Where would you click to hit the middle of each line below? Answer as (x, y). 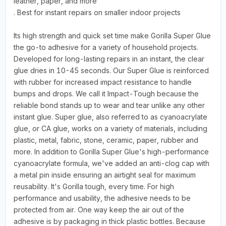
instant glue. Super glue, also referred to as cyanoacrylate (110, 117)
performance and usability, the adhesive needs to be (102, 198)
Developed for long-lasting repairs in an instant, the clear (109, 59)
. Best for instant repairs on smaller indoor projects (97, 13)
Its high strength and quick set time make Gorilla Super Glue (112, 36)
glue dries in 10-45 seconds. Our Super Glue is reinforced (111, 71)
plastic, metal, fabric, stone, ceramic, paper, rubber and (106, 140)
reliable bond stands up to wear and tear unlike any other (109, 105)
